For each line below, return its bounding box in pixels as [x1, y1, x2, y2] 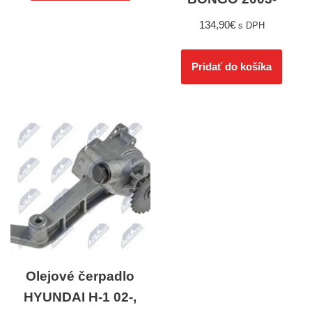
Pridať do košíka [192, 61, 272, 73]
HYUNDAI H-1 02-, [24, 289, 137, 304]
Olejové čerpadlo [26, 268, 135, 283]
